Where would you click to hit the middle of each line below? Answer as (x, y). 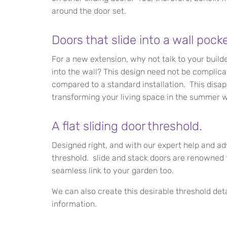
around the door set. (89, 11)
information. (74, 204)
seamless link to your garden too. (113, 171)
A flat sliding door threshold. (127, 126)
